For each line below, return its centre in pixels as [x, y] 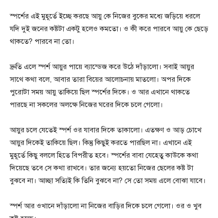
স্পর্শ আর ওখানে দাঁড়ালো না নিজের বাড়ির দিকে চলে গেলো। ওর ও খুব [106, 206]
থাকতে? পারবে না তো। [42, 41]
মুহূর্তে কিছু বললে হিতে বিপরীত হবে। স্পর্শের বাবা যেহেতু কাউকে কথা [104, 155]
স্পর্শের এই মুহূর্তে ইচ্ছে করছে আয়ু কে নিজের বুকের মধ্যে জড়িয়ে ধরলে [105, 16]
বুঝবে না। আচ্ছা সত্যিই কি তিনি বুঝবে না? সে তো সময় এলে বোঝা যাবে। [108, 180]
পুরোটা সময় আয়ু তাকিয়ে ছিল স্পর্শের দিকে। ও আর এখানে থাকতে [100, 92]
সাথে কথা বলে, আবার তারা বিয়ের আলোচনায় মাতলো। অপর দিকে [100, 79]
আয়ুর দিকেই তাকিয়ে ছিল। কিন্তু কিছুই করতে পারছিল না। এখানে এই [101, 142]
